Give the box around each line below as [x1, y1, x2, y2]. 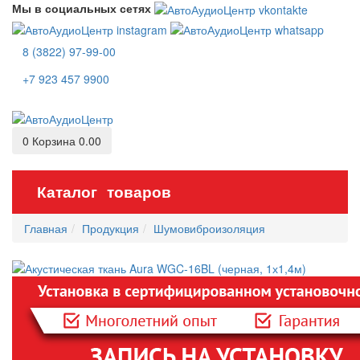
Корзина [32, 132, 79, 149]
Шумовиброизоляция [153, 219, 265, 236]
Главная [24, 219, 67, 236]
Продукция [82, 219, 139, 236]
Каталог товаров [37, 182, 171, 201]
